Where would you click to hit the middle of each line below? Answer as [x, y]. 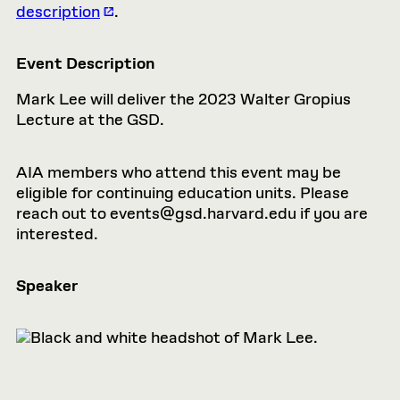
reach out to [63, 214]
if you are [332, 214]
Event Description [86, 64]
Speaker [47, 287]
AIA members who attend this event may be [179, 173]
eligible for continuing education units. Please [183, 194]
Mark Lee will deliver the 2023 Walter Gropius [183, 100]
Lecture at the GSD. [90, 121]
